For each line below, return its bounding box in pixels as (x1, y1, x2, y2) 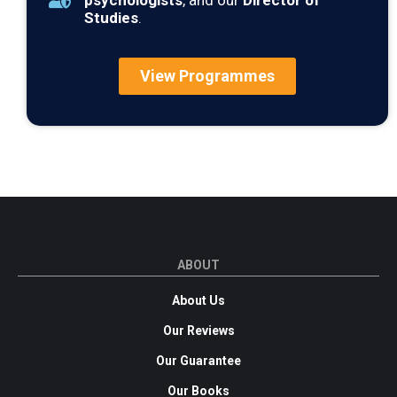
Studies (84, 9, 138, 27)
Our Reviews (162, 323, 235, 339)
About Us (172, 293, 225, 308)
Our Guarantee (156, 354, 241, 369)
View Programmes (140, 66, 275, 86)
